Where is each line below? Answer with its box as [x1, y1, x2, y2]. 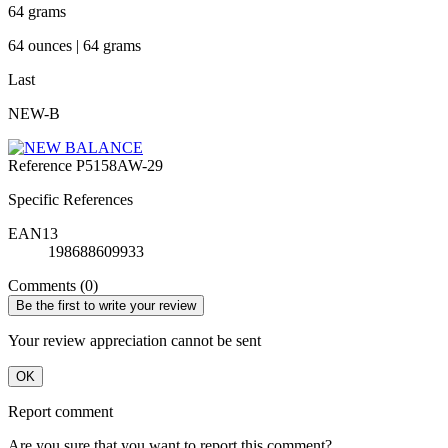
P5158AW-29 [76, 156, 163, 174]
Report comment [8, 402, 113, 420]
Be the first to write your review [16, 297, 196, 313]
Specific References [8, 190, 133, 208]
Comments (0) [8, 276, 98, 294]
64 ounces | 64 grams [8, 36, 141, 54]
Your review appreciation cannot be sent [8, 331, 261, 349]
